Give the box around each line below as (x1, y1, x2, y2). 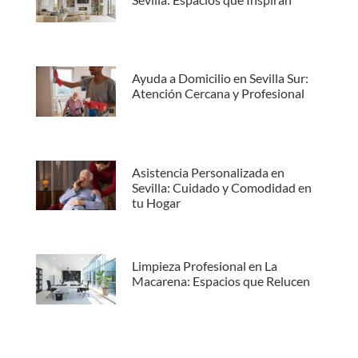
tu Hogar (131, 194, 181, 210)
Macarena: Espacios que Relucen (131, 273, 310, 289)
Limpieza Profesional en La (131, 258, 277, 274)
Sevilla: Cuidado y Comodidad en (131, 179, 312, 195)
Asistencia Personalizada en (131, 164, 284, 180)
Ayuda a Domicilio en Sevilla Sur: (131, 70, 308, 86)
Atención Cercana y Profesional (131, 86, 304, 101)
